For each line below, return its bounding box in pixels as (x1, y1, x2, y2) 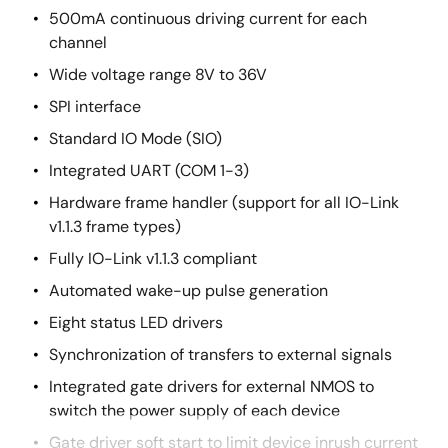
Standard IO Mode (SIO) (49, 128, 222, 149)
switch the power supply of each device (49, 400, 340, 421)
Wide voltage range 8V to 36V (49, 64, 267, 85)
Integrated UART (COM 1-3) (49, 160, 249, 181)
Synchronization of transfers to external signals (49, 344, 392, 365)
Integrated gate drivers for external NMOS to (49, 376, 374, 397)
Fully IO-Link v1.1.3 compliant (49, 248, 257, 269)
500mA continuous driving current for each (49, 8, 367, 29)
